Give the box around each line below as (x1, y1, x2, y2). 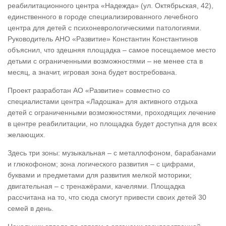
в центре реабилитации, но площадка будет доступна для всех (8, 120, 217, 128)
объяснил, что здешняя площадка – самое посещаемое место (8, 46, 216, 54)
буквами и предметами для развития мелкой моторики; (8, 171, 192, 180)
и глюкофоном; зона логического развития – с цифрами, (8, 160, 195, 168)
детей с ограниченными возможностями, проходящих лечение (8, 108, 216, 117)
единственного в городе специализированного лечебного (8, 13, 198, 21)
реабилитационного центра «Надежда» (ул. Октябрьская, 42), (8, 2, 213, 10)
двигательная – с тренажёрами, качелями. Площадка (8, 182, 185, 191)
